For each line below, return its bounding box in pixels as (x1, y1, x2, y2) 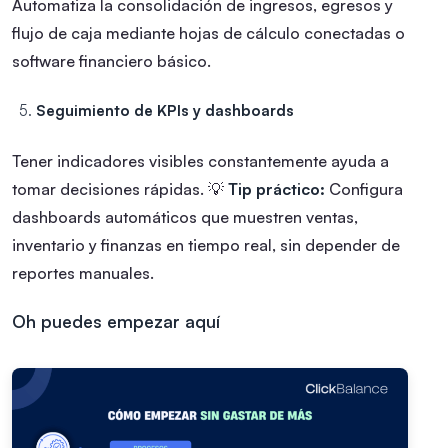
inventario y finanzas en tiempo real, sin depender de (12, 235, 400, 256)
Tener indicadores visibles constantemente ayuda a (12, 151, 389, 172)
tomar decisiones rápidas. (12, 179, 204, 200)
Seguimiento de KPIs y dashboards (36, 101, 294, 121)
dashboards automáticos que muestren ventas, (12, 207, 358, 228)
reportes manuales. (12, 263, 154, 284)
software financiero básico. (12, 51, 211, 72)
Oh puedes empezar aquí (12, 310, 220, 333)
